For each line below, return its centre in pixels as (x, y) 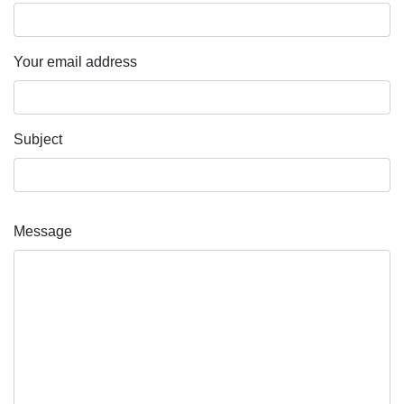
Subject (38, 139)
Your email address (75, 62)
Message (43, 231)
